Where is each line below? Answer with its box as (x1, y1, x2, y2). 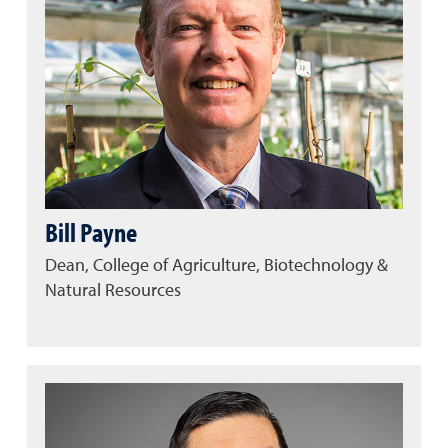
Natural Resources (45, 281, 181, 300)
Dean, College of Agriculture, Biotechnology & (45, 256, 388, 275)
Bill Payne (45, 214, 137, 249)
